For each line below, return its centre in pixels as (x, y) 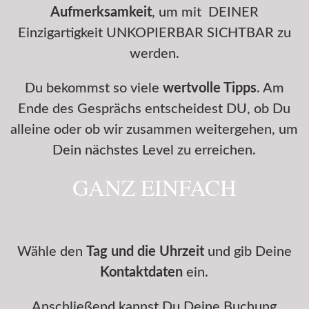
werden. (154, 54)
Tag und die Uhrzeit (145, 252)
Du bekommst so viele (93, 88)
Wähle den (51, 252)
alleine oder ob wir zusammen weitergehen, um (154, 130)
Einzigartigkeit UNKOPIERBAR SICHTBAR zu (154, 33)
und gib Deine (248, 252)
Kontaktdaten (142, 272)
